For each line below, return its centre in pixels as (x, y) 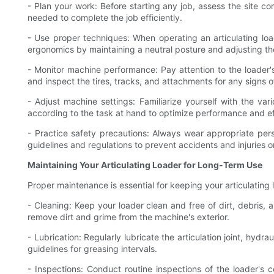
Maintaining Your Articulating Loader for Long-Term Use (145, 165)
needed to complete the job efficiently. (105, 18)
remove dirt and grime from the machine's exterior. (128, 217)
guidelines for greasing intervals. (92, 249)
